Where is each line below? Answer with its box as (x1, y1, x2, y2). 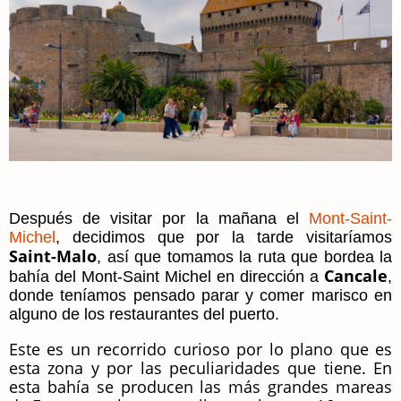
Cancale (324, 265, 388, 287)
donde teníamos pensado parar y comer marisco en (9, 286, 392, 305)
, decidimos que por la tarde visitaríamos (55, 228, 392, 247)
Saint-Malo (9, 245, 97, 268)
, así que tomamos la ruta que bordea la (97, 248, 392, 267)
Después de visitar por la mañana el (9, 209, 309, 228)
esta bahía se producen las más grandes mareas (9, 376, 392, 398)
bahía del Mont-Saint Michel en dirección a (9, 268, 324, 286)
